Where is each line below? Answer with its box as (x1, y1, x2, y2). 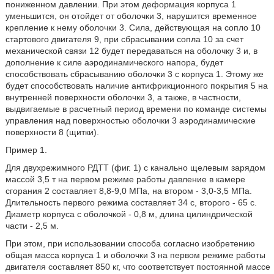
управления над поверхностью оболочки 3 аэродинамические (5, 116, 256, 125)
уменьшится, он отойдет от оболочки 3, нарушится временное (5, 11, 257, 21)
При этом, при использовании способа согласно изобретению (5, 239, 255, 248)
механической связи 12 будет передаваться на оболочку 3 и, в (5, 46, 257, 56)
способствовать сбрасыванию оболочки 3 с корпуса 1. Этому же (5, 69, 264, 79)
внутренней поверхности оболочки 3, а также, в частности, (5, 92, 241, 102)
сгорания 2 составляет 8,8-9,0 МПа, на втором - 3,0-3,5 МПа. (5, 186, 252, 196)
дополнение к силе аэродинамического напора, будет (5, 57, 223, 67)
